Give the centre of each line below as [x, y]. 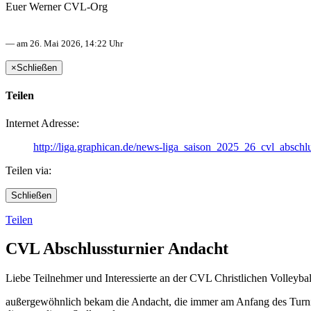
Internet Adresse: [42, 123]
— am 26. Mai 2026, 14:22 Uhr [64, 43]
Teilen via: [28, 170]
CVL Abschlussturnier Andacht [117, 249]
